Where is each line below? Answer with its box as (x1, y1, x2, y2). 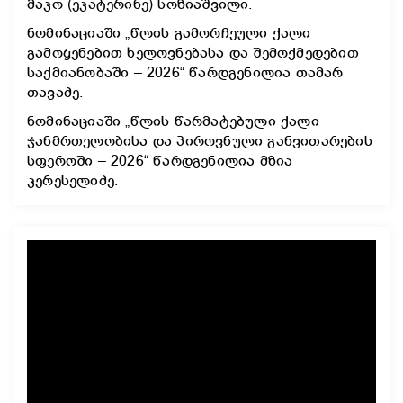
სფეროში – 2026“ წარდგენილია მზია (27, 153, 293, 169)
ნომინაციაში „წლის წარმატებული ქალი (27, 113, 319, 130)
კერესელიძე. (27, 173, 119, 189)
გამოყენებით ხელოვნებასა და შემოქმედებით (27, 45, 359, 61)
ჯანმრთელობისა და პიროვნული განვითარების (27, 133, 372, 149)
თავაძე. (27, 85, 84, 101)
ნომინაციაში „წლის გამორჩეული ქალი (27, 25, 311, 41)
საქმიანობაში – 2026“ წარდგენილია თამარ (27, 65, 344, 81)
